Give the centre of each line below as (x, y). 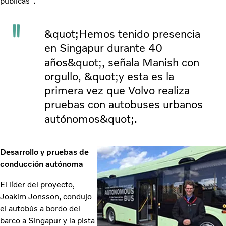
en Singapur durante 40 (103, 48)
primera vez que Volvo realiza (117, 90)
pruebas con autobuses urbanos (124, 104)
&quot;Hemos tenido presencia (122, 34)
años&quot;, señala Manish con (122, 62)
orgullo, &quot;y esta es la (109, 76)
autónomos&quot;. (91, 119)
